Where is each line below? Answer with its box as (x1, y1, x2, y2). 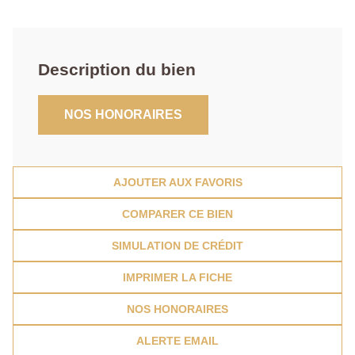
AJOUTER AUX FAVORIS (113, 176, 242, 189)
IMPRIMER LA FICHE (123, 271, 232, 284)
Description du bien (38, 60, 196, 79)
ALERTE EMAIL (136, 334, 219, 348)
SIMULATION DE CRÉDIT (112, 239, 243, 253)
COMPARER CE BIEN (122, 208, 233, 221)
